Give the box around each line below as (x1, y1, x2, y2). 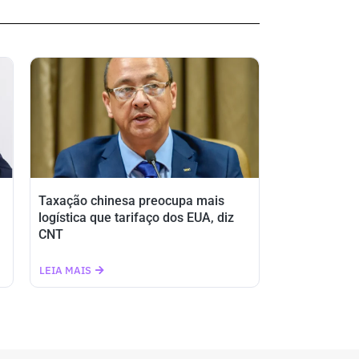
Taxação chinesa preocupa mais (38, 193, 224, 208)
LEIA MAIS (38, 264, 91, 277)
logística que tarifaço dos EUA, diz (38, 210, 234, 225)
